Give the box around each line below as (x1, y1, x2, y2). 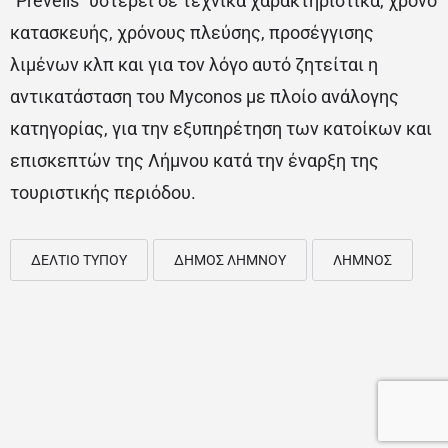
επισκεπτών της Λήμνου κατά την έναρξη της (10, 150, 379, 172)
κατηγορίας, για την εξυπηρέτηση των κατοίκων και (10, 118, 432, 140)
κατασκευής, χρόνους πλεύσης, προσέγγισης (10, 22, 374, 44)
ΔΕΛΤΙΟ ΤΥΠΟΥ (31, 252, 127, 269)
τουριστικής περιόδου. (10, 182, 196, 204)
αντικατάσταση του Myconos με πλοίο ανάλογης (10, 86, 399, 108)
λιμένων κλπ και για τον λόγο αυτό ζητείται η (10, 54, 378, 76)
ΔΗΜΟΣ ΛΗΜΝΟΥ (174, 252, 286, 269)
